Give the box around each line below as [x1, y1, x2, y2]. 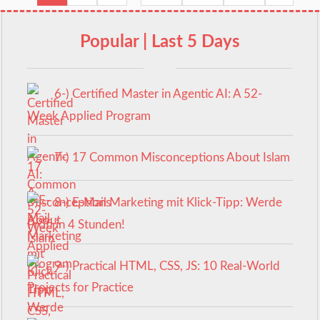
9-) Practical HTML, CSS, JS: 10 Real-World [54, 259, 280, 272]
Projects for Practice [27, 281, 134, 294]
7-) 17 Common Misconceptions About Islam [54, 151, 290, 164]
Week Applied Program [27, 109, 151, 122]
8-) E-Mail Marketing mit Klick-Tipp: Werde [54, 196, 282, 209]
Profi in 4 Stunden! [27, 218, 126, 231]
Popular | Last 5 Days [80, 34, 240, 51]
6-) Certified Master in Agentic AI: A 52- [54, 88, 262, 101]
